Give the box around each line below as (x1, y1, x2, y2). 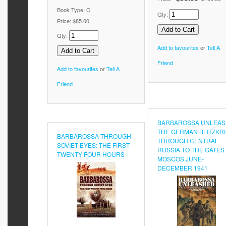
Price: (57, 17, 73, 25)
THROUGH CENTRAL (157, 136, 218, 145)
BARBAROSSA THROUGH (57, 132, 131, 140)
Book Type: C (57, 6, 90, 14)
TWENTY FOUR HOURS (57, 150, 125, 158)
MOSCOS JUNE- (157, 154, 204, 163)
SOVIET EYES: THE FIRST (57, 141, 130, 149)
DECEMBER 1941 (157, 163, 208, 172)
